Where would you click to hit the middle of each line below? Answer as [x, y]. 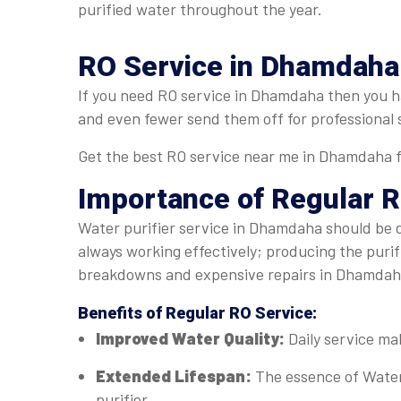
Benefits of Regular [154, 313]
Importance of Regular [230, 199]
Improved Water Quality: [192, 338]
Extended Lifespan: [175, 376]
